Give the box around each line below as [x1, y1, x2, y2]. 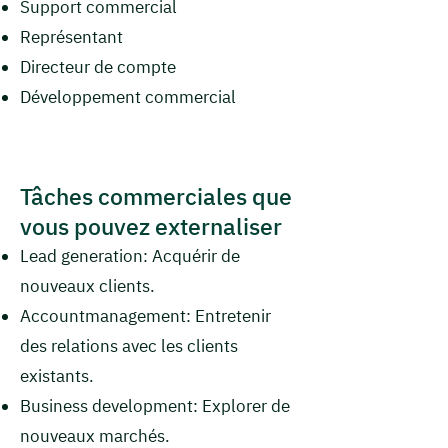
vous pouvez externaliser [20, 211, 282, 241]
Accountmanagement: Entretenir [20, 305, 271, 327]
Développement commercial [20, 86, 236, 108]
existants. [20, 365, 94, 387]
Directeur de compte [20, 56, 176, 78]
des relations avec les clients [20, 335, 238, 357]
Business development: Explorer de [20, 395, 290, 417]
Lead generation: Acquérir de [20, 245, 240, 267]
